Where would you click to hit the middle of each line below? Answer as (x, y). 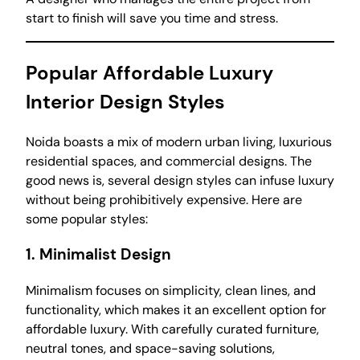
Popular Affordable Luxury (149, 72)
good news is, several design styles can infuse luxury (180, 180)
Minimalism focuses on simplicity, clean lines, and (171, 290)
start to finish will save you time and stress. (152, 18)
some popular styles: (87, 219)
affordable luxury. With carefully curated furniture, (172, 329)
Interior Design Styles (125, 101)
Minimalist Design (105, 255)
